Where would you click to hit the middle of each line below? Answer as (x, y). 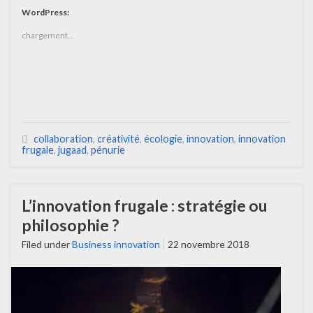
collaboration (63, 139)
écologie (163, 139)
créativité (118, 139)
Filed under (47, 245)
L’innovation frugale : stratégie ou (145, 206)
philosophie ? (70, 225)
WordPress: (45, 13)
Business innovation (116, 245)
